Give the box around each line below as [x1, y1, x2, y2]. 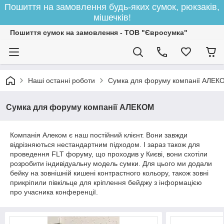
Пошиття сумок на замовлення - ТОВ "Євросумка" [10, 28, 187, 36]
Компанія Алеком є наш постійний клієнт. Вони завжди [10, 131, 187, 139]
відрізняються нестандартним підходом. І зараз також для [10, 140, 200, 148]
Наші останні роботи [28, 76, 95, 84]
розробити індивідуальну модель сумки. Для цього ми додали [10, 159, 212, 167]
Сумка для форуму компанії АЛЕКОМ [6, 103, 154, 111]
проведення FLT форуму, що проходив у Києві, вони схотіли [10, 150, 207, 158]
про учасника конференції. [10, 188, 98, 196]
